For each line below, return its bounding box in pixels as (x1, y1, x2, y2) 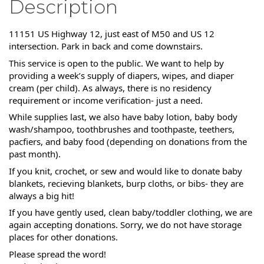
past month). (9, 148, 61, 160)
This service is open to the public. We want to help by (9, 57, 224, 69)
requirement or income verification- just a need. (9, 94, 203, 106)
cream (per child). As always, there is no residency (9, 81, 212, 94)
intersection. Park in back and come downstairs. (9, 40, 203, 52)
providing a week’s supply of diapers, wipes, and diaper (9, 69, 234, 81)
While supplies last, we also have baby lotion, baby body (9, 111, 237, 123)
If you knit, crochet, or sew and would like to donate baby (9, 164, 242, 177)
